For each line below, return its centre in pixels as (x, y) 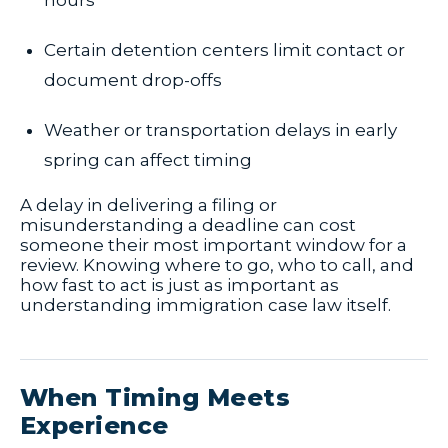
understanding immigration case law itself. (205, 305)
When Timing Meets (155, 398)
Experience (94, 426)
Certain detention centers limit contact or (224, 50)
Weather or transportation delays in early (220, 130)
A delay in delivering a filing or (148, 205)
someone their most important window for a (213, 245)
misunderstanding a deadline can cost (188, 225)
